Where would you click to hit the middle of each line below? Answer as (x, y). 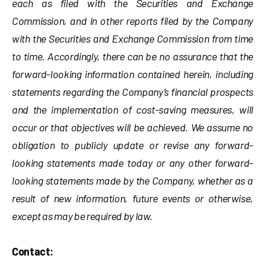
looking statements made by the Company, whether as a (132, 180)
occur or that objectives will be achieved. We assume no (132, 127)
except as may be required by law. (83, 216)
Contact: (33, 251)
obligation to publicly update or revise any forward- (132, 145)
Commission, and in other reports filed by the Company (132, 21)
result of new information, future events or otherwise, (132, 198)
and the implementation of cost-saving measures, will (132, 109)
